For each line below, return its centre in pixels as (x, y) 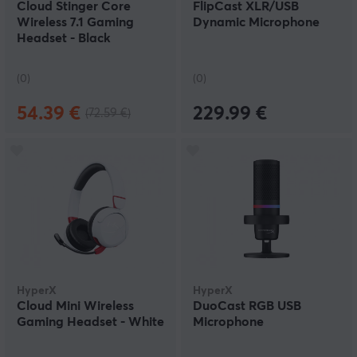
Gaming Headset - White (90, 322)
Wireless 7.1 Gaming (75, 22)
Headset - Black (64, 38)
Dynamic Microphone (256, 22)
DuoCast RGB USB (247, 306)
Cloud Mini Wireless (75, 306)
